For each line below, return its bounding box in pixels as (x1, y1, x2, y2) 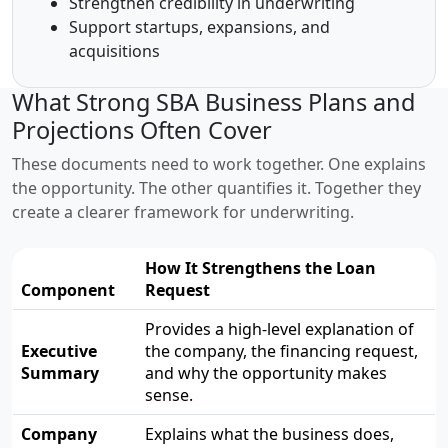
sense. (145, 384, 193, 406)
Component (21, 279, 115, 301)
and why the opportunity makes (145, 362, 387, 384)
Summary (21, 362, 99, 384)
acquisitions (69, 40, 160, 62)
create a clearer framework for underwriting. (12, 201, 354, 223)
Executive (21, 340, 97, 362)
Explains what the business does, (145, 423, 394, 445)
